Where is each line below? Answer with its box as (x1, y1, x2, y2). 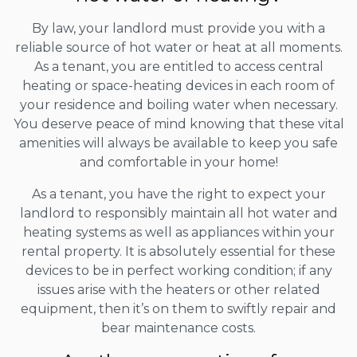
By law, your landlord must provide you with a (32, 21, 325, 37)
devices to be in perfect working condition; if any (25, 263, 332, 279)
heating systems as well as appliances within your (22, 225, 335, 241)
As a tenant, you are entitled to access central (33, 59, 324, 75)
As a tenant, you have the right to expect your (31, 186, 326, 202)
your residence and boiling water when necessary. (19, 97, 338, 113)
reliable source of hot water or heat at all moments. (14, 40, 343, 56)
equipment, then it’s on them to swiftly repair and (21, 301, 336, 317)
